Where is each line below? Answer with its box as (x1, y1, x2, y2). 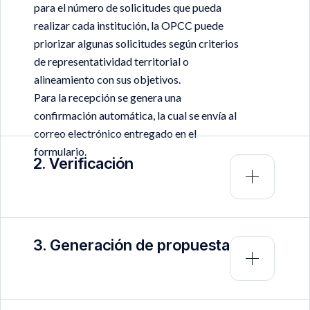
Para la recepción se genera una (34, 90, 181, 104)
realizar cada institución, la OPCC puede (34, 18, 224, 32)
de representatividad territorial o (34, 54, 189, 68)
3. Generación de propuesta (33, 235, 230, 254)
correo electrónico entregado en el (34, 126, 197, 140)
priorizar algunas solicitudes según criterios (34, 36, 239, 50)
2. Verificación (33, 154, 134, 172)
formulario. (34, 144, 86, 158)
